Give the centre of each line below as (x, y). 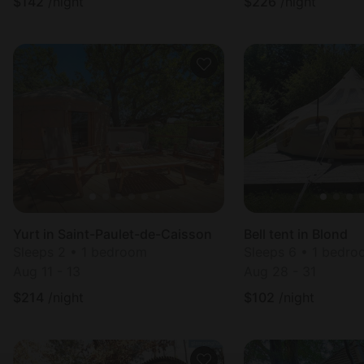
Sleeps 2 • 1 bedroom (80, 252)
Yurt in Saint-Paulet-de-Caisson (113, 234)
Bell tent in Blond (296, 234)
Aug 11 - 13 (47, 271)
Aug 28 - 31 (280, 271)
